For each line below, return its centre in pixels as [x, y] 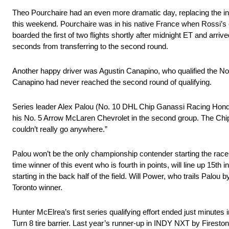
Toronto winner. [37, 188]
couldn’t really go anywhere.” [60, 129]
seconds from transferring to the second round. [90, 47]
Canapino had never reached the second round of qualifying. [112, 82]
